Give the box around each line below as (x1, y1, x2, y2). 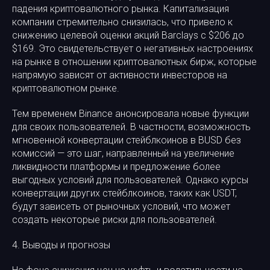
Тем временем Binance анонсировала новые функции (12, 108, 249, 119)
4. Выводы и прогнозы (12, 239, 110, 251)
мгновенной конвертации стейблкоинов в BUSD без (12, 134, 241, 146)
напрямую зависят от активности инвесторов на (12, 69, 227, 81)
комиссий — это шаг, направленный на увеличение (12, 148, 234, 159)
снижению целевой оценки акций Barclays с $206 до (12, 30, 244, 41)
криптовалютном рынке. (12, 83, 119, 94)
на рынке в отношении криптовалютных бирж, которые (12, 56, 257, 67)
